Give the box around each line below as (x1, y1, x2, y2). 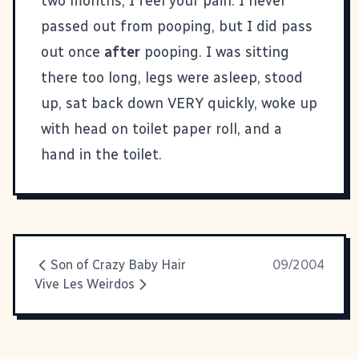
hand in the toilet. (41, 145, 162, 163)
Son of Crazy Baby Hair (50, 256, 186, 272)
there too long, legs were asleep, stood (41, 68, 303, 87)
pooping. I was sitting (140, 42, 289, 61)
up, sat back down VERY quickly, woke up (41, 94, 317, 112)
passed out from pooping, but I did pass (41, 17, 313, 35)
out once (41, 42, 104, 61)
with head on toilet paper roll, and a (41, 119, 282, 138)
